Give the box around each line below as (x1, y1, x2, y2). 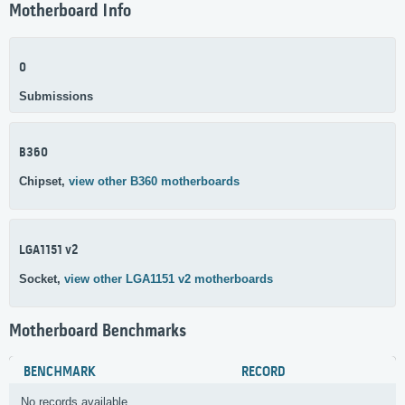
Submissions (19, 89, 93, 103)
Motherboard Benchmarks (9, 321, 186, 342)
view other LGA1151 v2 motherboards (64, 271, 273, 286)
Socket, (19, 271, 64, 286)
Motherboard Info (9, 2, 131, 23)
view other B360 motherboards (69, 174, 240, 189)
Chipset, (19, 174, 69, 189)
